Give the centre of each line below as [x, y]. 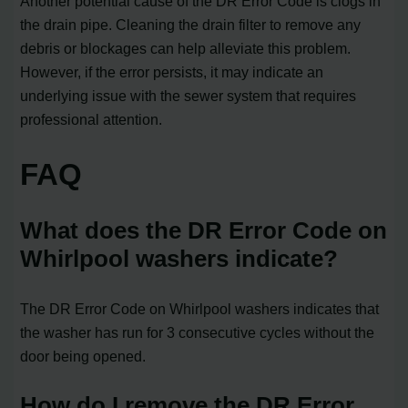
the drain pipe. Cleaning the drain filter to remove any [191, 25]
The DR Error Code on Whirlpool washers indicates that [200, 308]
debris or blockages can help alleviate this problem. [186, 49]
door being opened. [83, 356]
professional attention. [92, 120]
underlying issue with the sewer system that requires [189, 96]
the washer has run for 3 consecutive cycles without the [198, 332]
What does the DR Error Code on [204, 230]
